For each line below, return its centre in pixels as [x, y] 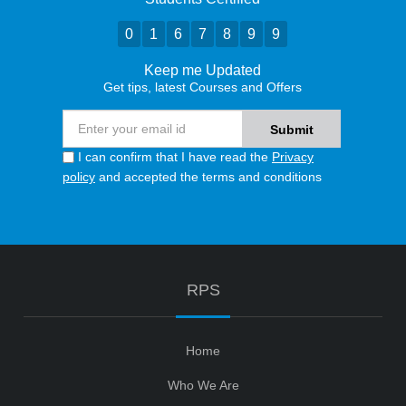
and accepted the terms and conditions [210, 177]
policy [78, 177]
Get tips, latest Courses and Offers [203, 87]
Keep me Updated [203, 71]
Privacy [292, 157]
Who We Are [203, 385]
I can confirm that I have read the [173, 157]
